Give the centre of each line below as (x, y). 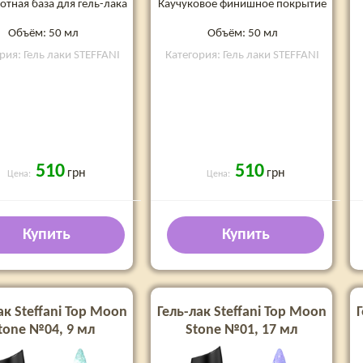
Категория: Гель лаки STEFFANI (242, 55)
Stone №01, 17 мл (241, 330)
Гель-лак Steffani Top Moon (241, 312)
